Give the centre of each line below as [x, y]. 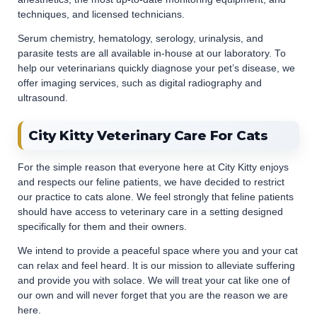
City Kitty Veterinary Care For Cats [148, 136]
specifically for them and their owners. [102, 226]
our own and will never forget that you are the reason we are [153, 295]
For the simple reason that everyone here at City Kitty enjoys [153, 167]
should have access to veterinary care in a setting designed [150, 212]
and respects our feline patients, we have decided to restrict [151, 182]
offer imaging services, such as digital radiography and [140, 83]
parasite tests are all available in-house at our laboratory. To [152, 53]
